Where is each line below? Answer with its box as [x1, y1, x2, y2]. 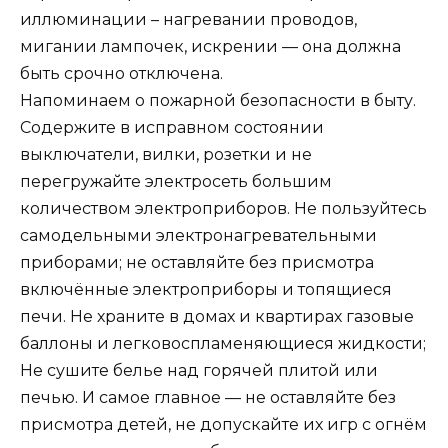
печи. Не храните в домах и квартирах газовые [20, 307, 414, 327]
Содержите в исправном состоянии [20, 118, 324, 138]
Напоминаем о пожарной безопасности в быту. [20, 91, 416, 111]
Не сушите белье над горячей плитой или [20, 361, 378, 381]
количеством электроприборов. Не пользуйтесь [20, 199, 427, 219]
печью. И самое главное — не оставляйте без [20, 388, 396, 408]
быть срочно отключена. [20, 64, 223, 84]
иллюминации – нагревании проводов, [20, 10, 357, 30]
